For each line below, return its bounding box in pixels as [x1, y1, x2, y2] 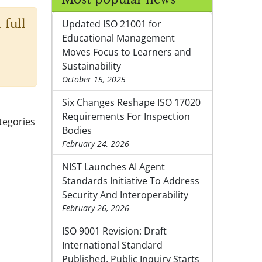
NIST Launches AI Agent [62, 160, 165, 174]
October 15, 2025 [62, 74, 126, 85]
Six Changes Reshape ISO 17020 [62, 96, 201, 109]
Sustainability [62, 60, 121, 73]
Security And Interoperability [62, 188, 188, 202]
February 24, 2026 [62, 138, 129, 150]
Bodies [62, 124, 92, 137]
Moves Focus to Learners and [62, 46, 191, 59]
